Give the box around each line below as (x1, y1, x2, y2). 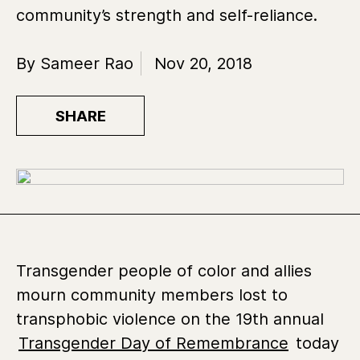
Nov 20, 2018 (154, 54, 252, 73)
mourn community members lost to (16, 284, 288, 305)
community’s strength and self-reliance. (16, 6, 317, 25)
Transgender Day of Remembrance (18, 333, 288, 353)
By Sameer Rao (16, 54, 133, 73)
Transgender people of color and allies (16, 260, 312, 280)
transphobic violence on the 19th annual (16, 309, 324, 329)
